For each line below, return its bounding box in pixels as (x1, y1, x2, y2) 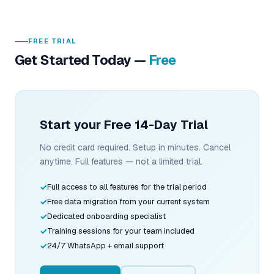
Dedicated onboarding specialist (47, 211, 166, 221)
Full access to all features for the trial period (47, 182, 207, 192)
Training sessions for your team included (47, 226, 194, 236)
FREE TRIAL (28, 37, 76, 45)
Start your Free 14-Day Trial (40, 117, 208, 133)
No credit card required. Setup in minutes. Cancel (40, 142, 231, 153)
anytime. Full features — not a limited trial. (40, 156, 202, 167)
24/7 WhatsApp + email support (47, 240, 164, 251)
